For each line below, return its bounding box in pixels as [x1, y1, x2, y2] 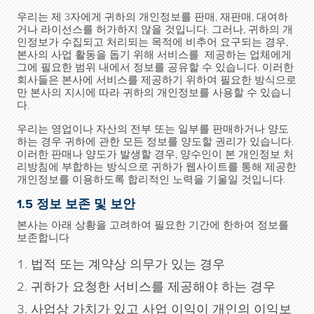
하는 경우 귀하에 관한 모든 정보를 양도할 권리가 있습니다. [17, 135, 294, 148]
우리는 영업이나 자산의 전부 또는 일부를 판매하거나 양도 [17, 123, 289, 135]
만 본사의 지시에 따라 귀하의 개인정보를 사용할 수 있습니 [17, 86, 292, 99]
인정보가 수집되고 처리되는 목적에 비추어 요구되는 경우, [17, 36, 288, 48]
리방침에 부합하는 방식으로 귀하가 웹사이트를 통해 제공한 [17, 161, 296, 173]
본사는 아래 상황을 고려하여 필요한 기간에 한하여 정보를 [17, 219, 289, 231]
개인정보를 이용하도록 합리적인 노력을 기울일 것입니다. [17, 173, 285, 186]
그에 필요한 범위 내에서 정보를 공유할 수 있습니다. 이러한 [17, 61, 294, 74]
